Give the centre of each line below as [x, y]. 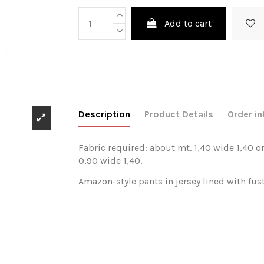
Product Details [179, 114]
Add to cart [188, 23]
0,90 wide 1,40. [112, 161]
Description [105, 114]
